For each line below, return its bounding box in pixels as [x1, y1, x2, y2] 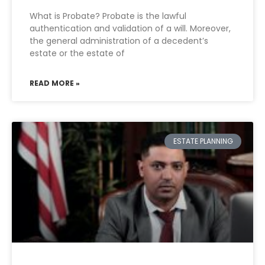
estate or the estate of [30, 47, 125, 59]
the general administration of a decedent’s [30, 35, 208, 47]
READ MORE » [30, 78, 80, 88]
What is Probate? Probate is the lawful [30, 10, 186, 22]
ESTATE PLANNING [173, 136, 233, 147]
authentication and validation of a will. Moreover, [30, 22, 231, 34]
